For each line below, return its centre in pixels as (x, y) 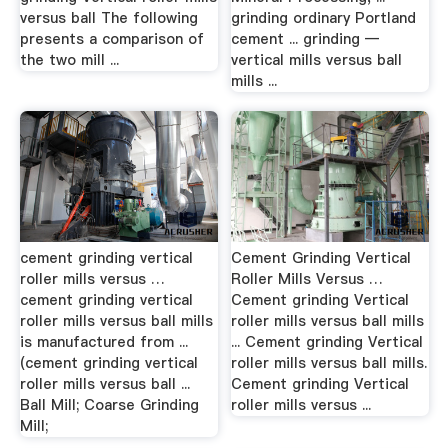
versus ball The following (108, 17)
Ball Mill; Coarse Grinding (109, 404)
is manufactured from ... (103, 341)
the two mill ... (69, 59)
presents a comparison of (111, 38)
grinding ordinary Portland (324, 17)
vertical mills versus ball (317, 59)
